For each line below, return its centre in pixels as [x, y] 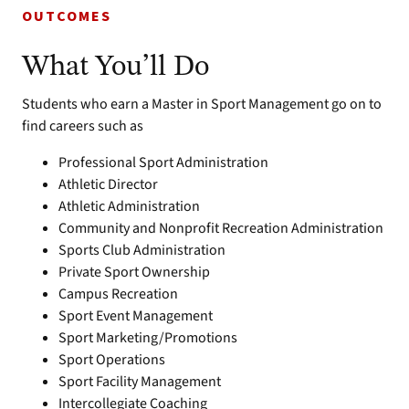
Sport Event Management [136, 316]
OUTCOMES [67, 16]
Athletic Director [108, 184]
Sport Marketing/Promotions [148, 338]
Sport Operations [112, 360]
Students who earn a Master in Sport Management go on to [202, 104]
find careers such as [83, 126]
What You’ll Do [115, 68]
